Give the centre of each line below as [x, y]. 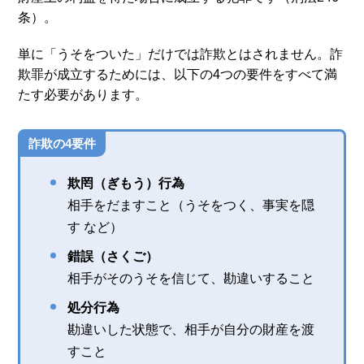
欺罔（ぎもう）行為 [126, 183]
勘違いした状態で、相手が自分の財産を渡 [191, 329]
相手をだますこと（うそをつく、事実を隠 [191, 205]
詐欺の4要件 [63, 143]
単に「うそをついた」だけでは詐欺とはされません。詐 [181, 54]
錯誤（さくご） [113, 256]
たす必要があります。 [83, 94]
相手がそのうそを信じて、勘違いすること [191, 278]
